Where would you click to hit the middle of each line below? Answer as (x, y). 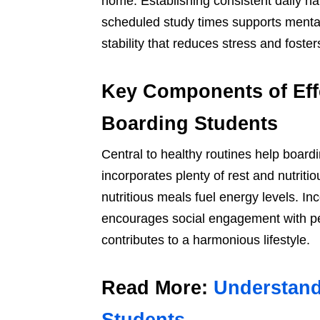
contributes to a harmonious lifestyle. (206, 240)
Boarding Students (190, 124)
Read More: (157, 288)
